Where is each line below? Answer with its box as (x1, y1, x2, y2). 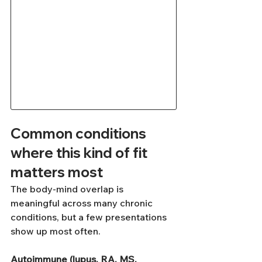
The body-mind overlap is (11, 183, 126, 195)
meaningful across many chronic (11, 197, 155, 209)
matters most (11, 163, 103, 181)
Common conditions (11, 125, 149, 142)
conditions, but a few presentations (11, 211, 169, 223)
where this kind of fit (11, 144, 150, 161)
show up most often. (11, 225, 101, 237)
